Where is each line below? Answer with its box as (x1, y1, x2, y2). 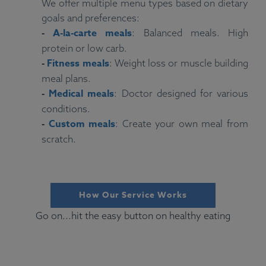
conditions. (42, 102, 90, 115)
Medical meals (49, 86, 115, 101)
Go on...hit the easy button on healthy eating (36, 209, 230, 221)
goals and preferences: (42, 11, 140, 24)
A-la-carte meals (53, 26, 132, 40)
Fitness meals (47, 56, 109, 71)
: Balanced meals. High (132, 26, 249, 39)
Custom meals (48, 116, 116, 131)
